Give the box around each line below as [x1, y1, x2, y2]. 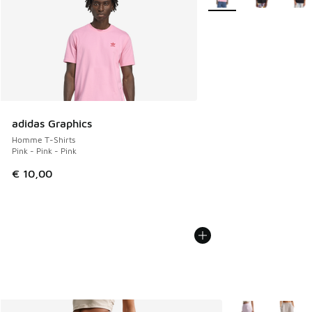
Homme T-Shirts [12, 134, 75, 146]
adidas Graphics [12, 117, 92, 130]
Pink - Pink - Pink [12, 146, 77, 157]
